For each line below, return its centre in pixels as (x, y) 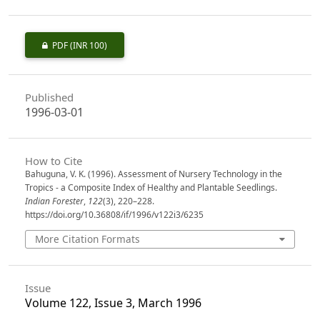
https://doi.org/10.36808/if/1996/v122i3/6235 (114, 214)
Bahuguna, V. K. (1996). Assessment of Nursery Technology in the (153, 174)
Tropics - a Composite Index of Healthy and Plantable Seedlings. (151, 187)
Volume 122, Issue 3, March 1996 (113, 302)
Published (49, 97)
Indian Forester (54, 201)
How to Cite (53, 160)
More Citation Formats (88, 239)
